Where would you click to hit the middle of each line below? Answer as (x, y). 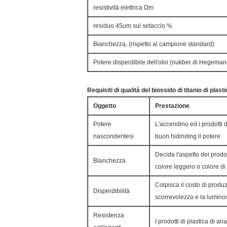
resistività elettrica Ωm (123, 8)
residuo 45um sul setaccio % (133, 26)
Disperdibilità (111, 191)
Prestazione (172, 106)
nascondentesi (113, 136)
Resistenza (109, 215)
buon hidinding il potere (188, 136)
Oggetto (105, 106)
